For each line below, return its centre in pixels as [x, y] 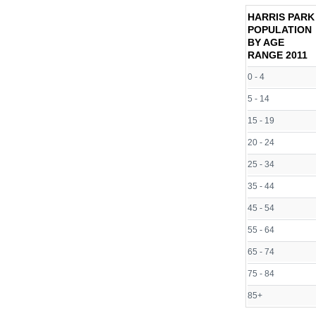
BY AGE [266, 43]
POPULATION [280, 30]
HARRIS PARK [281, 17]
